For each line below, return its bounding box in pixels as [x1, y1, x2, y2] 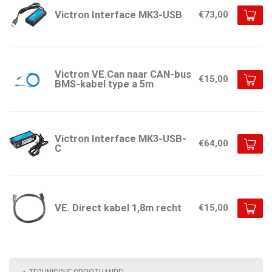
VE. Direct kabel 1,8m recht [55, 202, 182, 214]
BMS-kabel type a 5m [55, 78, 154, 90]
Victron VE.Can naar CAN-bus [55, 68, 191, 80]
